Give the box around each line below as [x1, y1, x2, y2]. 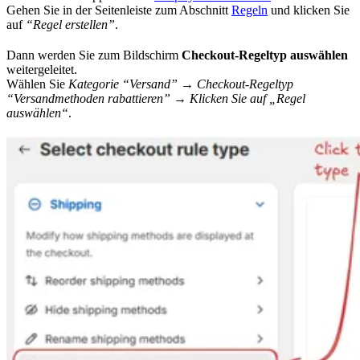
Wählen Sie [6, 76, 68, 91]
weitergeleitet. [6, 62, 77, 76]
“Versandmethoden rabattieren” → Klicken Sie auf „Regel [6, 91, 305, 105]
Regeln [231, 2, 268, 17]
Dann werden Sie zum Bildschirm [6, 47, 182, 62]
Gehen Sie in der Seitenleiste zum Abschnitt [6, 2, 231, 17]
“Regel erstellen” [26, 17, 115, 31]
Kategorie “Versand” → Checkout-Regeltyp [68, 76, 293, 91]
